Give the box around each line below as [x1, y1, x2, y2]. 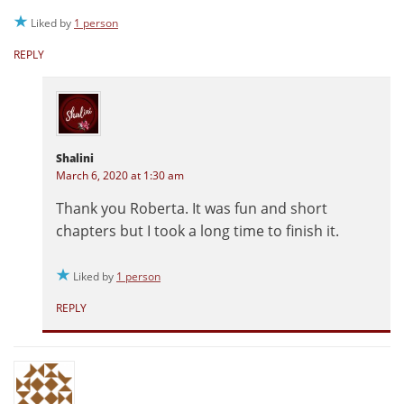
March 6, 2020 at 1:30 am [56, 168, 184, 184]
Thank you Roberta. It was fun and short [56, 198, 327, 219]
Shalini [56, 151, 94, 167]
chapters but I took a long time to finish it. [56, 221, 339, 242]
